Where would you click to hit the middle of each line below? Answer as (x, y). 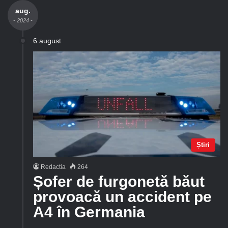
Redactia (53, 167)
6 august (47, 40)
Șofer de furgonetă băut (119, 182)
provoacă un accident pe (122, 197)
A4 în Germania (89, 212)
